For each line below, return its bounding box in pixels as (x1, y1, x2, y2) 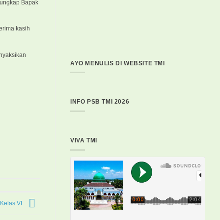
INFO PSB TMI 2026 (70, 98, 130, 106)
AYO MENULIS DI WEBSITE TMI (70, 59, 165, 67)
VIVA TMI (70, 137, 97, 144)
